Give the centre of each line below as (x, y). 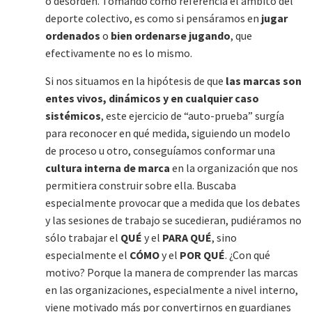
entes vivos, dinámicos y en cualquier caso (152, 98)
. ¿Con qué (248, 255)
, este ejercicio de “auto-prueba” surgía (193, 115)
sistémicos (73, 115)
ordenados (73, 35)
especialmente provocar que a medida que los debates (173, 202)
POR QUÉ (202, 255)
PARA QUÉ (187, 237)
